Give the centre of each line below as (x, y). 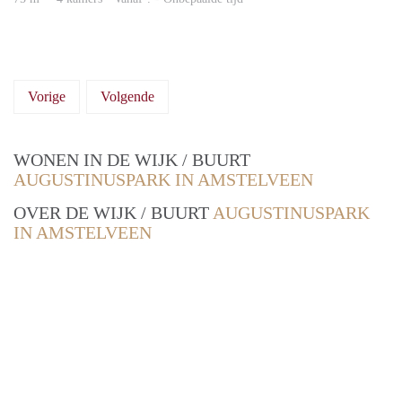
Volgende (127, 97)
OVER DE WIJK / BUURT (113, 213)
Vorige (47, 97)
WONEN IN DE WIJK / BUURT (132, 160)
